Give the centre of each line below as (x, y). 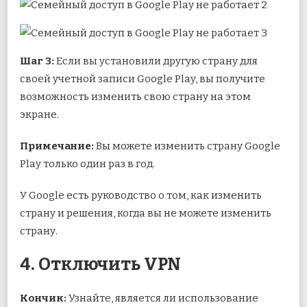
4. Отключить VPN (100, 265)
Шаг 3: (37, 61)
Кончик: (43, 298)
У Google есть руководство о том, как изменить (141, 196)
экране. (39, 115)
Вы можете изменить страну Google (188, 146)
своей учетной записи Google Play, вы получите (143, 79)
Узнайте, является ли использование (162, 298)
